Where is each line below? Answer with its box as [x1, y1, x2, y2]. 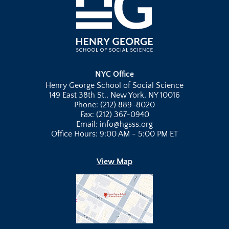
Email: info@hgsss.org [76, 120, 153, 129]
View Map [97, 157, 132, 167]
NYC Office [95, 70, 134, 79]
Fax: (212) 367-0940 [80, 110, 149, 120]
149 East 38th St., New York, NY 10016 [49, 90, 180, 100]
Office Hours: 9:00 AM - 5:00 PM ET [51, 129, 178, 139]
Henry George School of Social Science [45, 81, 184, 90]
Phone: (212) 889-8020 [74, 100, 155, 110]
